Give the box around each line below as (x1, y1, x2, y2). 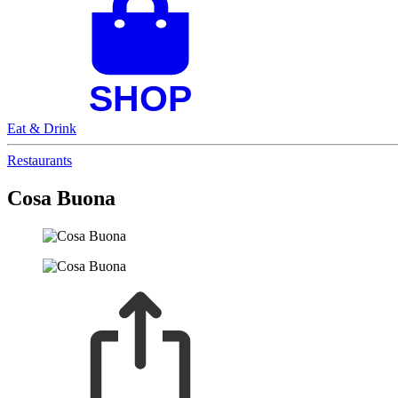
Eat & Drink (7, 120, 76, 136)
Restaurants (7, 152, 72, 168)
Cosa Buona (7, 186, 115, 210)
